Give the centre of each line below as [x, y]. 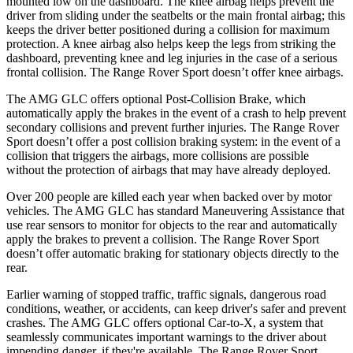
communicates [98, 336]
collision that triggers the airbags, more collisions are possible [158, 155]
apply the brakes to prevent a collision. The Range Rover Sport [163, 239]
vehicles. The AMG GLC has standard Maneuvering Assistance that [175, 210]
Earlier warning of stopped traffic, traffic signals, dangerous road [166, 294]
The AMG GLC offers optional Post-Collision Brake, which [156, 98]
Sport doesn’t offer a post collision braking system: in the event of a [173, 141]
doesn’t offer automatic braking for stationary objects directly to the [173, 253]
